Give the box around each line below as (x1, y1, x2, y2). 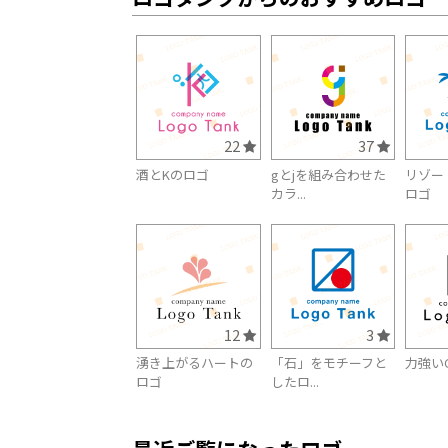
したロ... (270, 372, 319, 392)
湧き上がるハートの (136, 353, 253, 373)
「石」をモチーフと (270, 353, 387, 373)
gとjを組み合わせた (270, 164, 386, 184)
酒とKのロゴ (136, 164, 209, 184)
